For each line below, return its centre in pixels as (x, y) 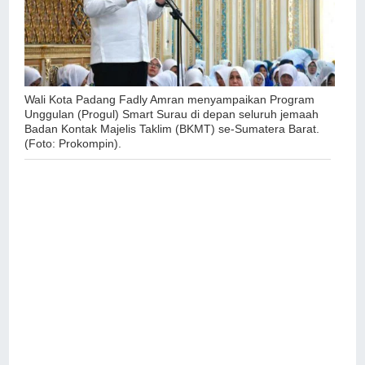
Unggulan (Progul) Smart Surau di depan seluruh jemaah (172, 114)
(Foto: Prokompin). (75, 144)
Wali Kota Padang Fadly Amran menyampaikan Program (170, 100)
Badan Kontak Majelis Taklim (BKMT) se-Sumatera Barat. (172, 129)
